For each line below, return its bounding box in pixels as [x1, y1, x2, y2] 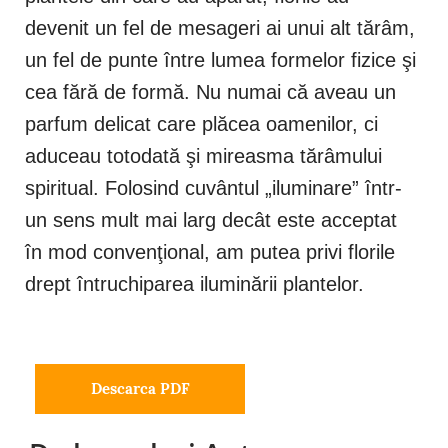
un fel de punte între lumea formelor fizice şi [25, 49, 416, 72]
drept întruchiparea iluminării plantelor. [25, 273, 364, 296]
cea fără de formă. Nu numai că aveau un [25, 81, 396, 104]
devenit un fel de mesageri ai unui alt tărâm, [25, 17, 415, 40]
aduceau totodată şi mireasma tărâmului [25, 145, 382, 168]
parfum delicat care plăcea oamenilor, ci [25, 113, 378, 136]
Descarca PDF [90, 379, 190, 399]
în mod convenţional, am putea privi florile [25, 241, 395, 264]
